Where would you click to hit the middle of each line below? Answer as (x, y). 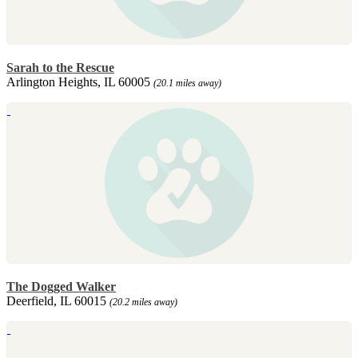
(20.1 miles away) (187, 83)
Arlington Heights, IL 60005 (80, 82)
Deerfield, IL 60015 (58, 300)
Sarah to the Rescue (60, 67)
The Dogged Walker (61, 286)
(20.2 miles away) (143, 302)
